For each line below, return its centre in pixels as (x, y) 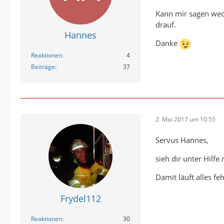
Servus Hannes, (182, 140)
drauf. (166, 25)
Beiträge (43, 67)
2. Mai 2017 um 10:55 (185, 119)
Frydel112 (80, 199)
